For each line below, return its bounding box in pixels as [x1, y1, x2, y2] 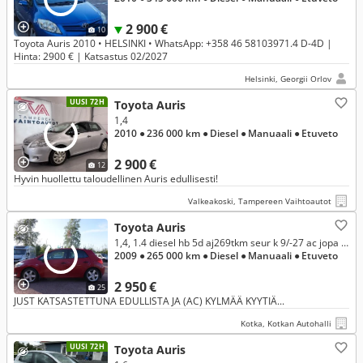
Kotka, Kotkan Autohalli [241, 318, 331, 329]
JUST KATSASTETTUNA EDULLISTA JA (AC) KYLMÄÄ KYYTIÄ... [14, 294, 284, 308]
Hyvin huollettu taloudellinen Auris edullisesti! [14, 172, 218, 186]
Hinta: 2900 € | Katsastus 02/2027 [14, 49, 168, 63]
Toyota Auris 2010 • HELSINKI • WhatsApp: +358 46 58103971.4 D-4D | [14, 36, 332, 50]
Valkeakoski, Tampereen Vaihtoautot [188, 195, 331, 207]
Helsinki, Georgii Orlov [245, 73, 331, 84]
